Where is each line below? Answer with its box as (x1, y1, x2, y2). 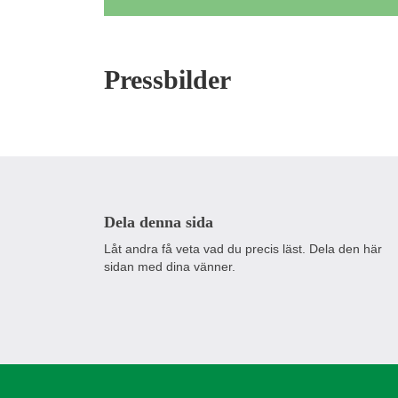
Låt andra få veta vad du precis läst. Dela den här (104, 241, 382, 256)
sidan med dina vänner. (104, 259, 235, 274)
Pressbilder (104, 64, 231, 94)
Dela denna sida (104, 212, 213, 231)
